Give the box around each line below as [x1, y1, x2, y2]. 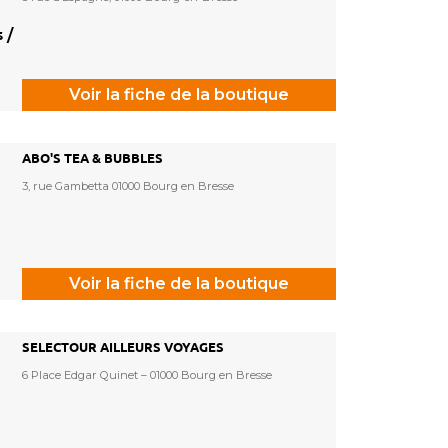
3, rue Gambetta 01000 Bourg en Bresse [22, 179, 234, 194]
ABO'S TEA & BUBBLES [22, 151, 163, 166]
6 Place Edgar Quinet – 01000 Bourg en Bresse [22, 368, 272, 383]
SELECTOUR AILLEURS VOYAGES [22, 340, 224, 355]
